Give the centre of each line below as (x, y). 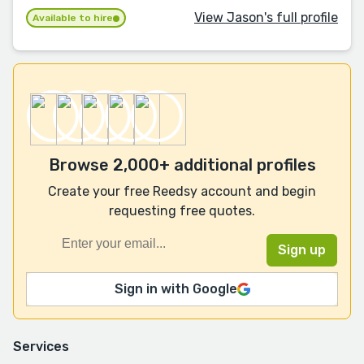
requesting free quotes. (182, 211)
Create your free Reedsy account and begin (182, 192)
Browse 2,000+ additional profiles (182, 165)
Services (41, 347)
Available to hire (73, 18)
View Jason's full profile (266, 17)
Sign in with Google (175, 289)
